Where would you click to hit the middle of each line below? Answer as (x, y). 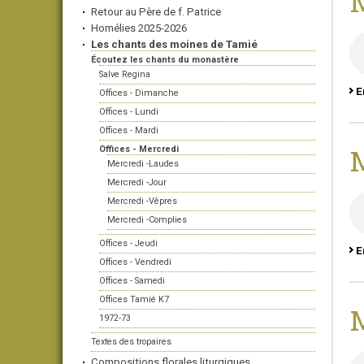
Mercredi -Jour (137, 182)
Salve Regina (125, 74)
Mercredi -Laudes (143, 164)
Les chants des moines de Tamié (174, 44)
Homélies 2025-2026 (139, 28)
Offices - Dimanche (139, 93)
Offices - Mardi (129, 130)
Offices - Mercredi (139, 149)
